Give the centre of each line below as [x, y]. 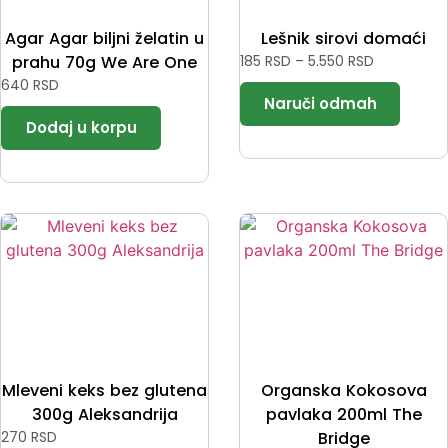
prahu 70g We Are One [104, 63]
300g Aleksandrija [104, 414]
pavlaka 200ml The [343, 414]
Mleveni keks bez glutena [104, 390]
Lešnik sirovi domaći [343, 39]
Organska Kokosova [343, 390]
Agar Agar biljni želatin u [104, 39]
